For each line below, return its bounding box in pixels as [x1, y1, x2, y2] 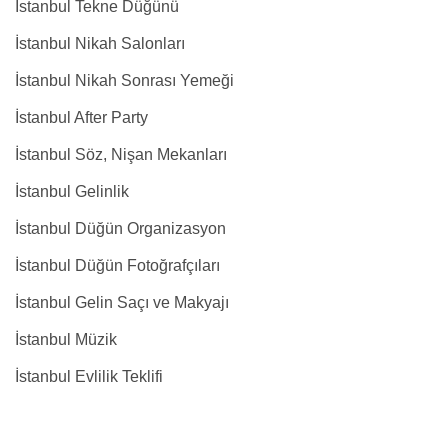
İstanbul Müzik [15, 331, 117, 348]
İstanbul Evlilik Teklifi [15, 368, 163, 385]
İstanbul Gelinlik [15, 183, 129, 200]
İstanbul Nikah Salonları [15, 35, 185, 52]
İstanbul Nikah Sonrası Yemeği [15, 72, 234, 89]
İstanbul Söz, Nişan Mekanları [15, 146, 227, 163]
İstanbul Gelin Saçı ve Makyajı [15, 294, 229, 311]
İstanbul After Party [15, 109, 148, 126]
